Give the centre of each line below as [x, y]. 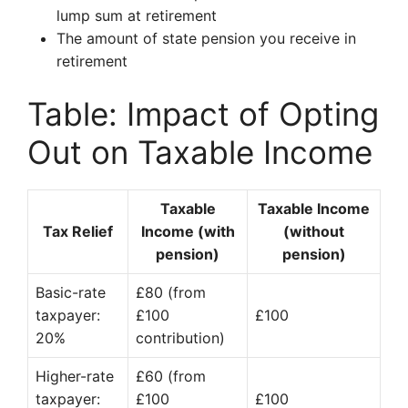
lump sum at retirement [137, 15]
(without [314, 231]
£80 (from [171, 292]
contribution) [180, 338]
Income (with [188, 231]
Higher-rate [75, 376]
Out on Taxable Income [200, 152]
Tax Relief [78, 231]
